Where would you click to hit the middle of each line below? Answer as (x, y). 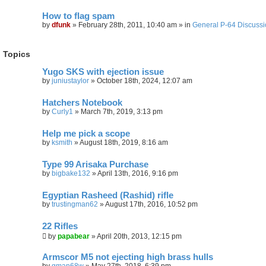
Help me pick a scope (86, 133)
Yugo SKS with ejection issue (103, 72)
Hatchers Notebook (82, 102)
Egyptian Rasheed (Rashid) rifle (108, 195)
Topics (17, 54)
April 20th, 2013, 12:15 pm (139, 236)
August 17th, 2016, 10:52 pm (151, 204)
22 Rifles (60, 226)
